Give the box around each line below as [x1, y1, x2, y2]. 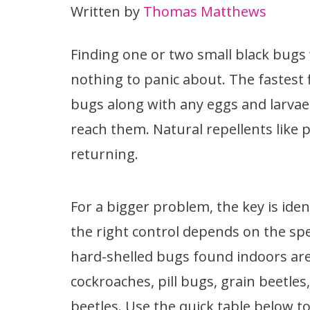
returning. [71, 144, 138, 163]
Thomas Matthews [143, 1, 266, 21]
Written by [71, 1, 143, 21]
